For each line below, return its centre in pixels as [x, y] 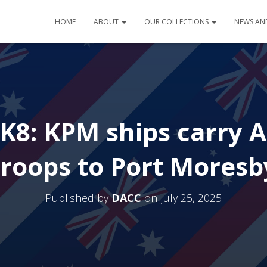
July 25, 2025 [191, 198]
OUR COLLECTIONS [177, 22]
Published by [78, 198]
